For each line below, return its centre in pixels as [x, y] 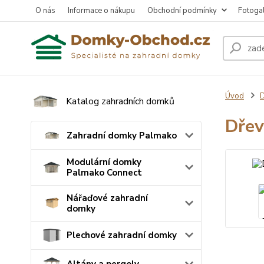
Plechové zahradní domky [122, 235]
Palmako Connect [104, 172]
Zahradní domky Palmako [122, 135]
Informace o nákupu [101, 11]
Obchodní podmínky [182, 11]
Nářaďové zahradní [107, 198]
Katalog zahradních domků [120, 101]
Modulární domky [104, 162]
